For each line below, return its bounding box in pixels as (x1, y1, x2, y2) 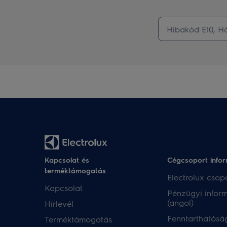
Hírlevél (45, 198, 73, 209)
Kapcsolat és (45, 155, 89, 164)
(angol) (167, 197, 194, 208)
